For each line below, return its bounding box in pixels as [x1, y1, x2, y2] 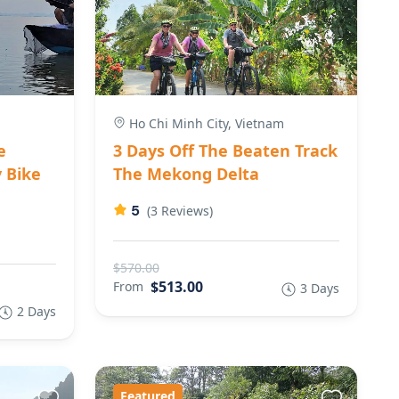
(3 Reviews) [146, 201, 213, 219]
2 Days [16, 302, 56, 320]
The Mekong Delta [112, 162, 259, 184]
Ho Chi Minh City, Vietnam [125, 114, 284, 132]
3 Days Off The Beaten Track [112, 139, 338, 161]
